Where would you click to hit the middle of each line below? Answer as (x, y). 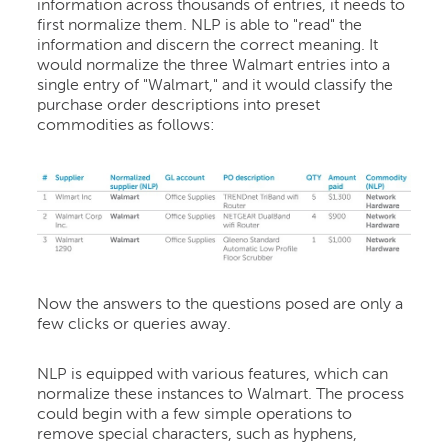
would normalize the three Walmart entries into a (214, 66)
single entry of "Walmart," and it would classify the (215, 86)
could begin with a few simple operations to (195, 414)
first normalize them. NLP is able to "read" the (200, 26)
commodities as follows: (126, 126)
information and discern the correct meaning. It (208, 46)
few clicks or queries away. (134, 324)
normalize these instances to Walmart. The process (221, 394)
